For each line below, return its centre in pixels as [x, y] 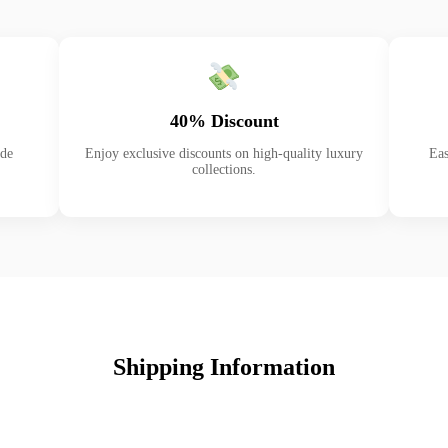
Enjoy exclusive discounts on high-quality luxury [224, 153]
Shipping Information [224, 366]
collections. [224, 169]
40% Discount [224, 120]
